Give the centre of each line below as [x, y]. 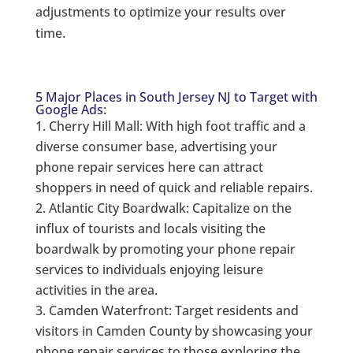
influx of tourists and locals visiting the [150, 229]
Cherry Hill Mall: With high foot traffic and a [177, 126]
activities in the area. [96, 290]
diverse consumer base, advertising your [156, 147]
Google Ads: [71, 110]
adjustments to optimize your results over [160, 12]
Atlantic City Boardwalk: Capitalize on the [170, 208]
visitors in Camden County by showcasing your [174, 331]
